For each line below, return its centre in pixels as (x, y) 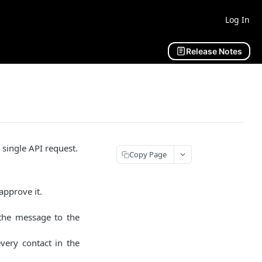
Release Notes (214, 51)
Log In (237, 19)
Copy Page (148, 154)
